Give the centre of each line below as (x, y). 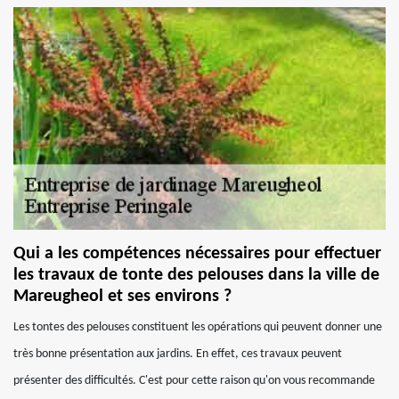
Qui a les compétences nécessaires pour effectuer (197, 254)
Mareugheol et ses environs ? (122, 297)
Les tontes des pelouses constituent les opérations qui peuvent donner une (198, 327)
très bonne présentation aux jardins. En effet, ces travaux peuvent (178, 354)
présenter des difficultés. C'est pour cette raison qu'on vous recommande (194, 381)
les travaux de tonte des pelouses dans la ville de (196, 275)
